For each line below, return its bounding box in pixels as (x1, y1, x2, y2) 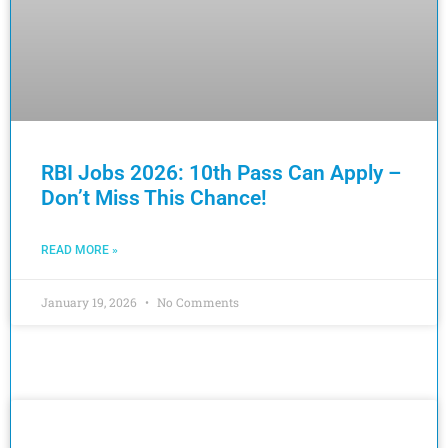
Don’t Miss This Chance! (41, 186, 267, 210)
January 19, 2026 (41, 294, 140, 310)
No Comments (154, 294, 239, 310)
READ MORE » (41, 243, 118, 257)
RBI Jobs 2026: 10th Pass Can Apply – (41, 161, 401, 185)
